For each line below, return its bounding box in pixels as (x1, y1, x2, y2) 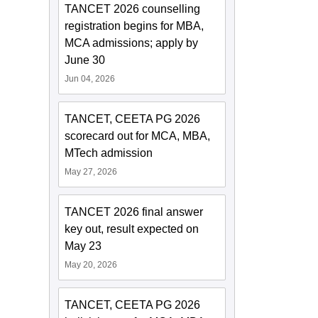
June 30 (65, 54, 106, 67)
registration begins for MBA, (65, 20, 204, 33)
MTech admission (65, 147, 153, 160)
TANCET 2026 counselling (65, 3, 201, 16)
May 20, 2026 (65, 260, 118, 270)
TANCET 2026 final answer (65, 206, 204, 219)
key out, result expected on (65, 223, 199, 236)
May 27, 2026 (65, 167, 118, 177)
